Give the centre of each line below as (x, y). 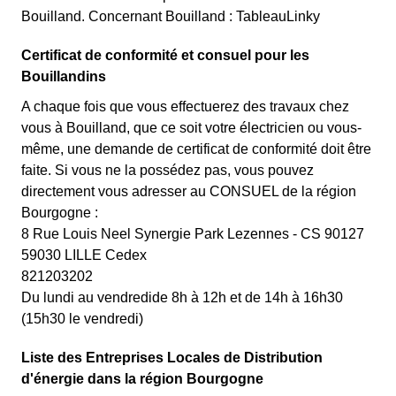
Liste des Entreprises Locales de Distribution (172, 358)
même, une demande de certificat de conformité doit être (196, 149)
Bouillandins (64, 76)
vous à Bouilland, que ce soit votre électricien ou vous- (191, 128)
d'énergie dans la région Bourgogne (142, 379)
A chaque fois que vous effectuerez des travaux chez (185, 107)
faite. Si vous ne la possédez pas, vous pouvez (168, 170)
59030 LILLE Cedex (84, 255)
